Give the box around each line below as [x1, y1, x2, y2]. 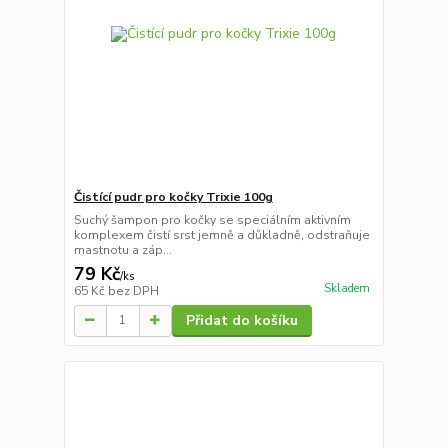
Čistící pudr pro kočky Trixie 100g [73, 188, 273, 205]
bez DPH [107, 282, 159, 299]
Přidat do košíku [185, 310, 298, 330]
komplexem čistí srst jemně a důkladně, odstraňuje [73, 226, 370, 243]
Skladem [323, 280, 370, 296]
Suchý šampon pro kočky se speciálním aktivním [73, 211, 351, 228]
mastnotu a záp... [73, 241, 172, 258]
